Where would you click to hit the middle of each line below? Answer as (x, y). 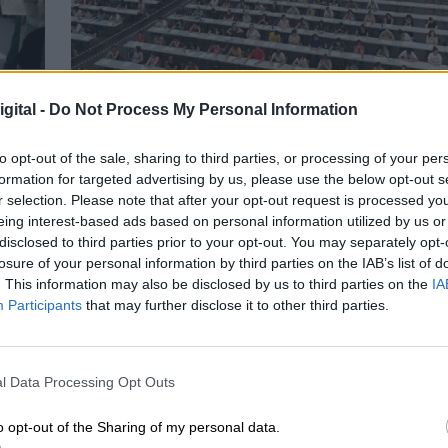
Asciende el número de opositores (235, 123)
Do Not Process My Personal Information (203, 109)
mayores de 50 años (172, 152)
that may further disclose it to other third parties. (235, 304)
